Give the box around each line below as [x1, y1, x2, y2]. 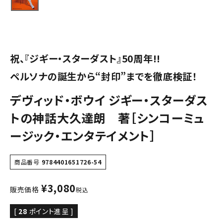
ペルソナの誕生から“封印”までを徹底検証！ [10, 69, 197, 84]
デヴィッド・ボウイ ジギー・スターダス [10, 91, 208, 109]
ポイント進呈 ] [29, 206, 74, 217]
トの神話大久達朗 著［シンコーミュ [10, 109, 205, 127]
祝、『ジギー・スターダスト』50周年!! [10, 52, 161, 66]
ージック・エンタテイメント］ [10, 127, 156, 145]
